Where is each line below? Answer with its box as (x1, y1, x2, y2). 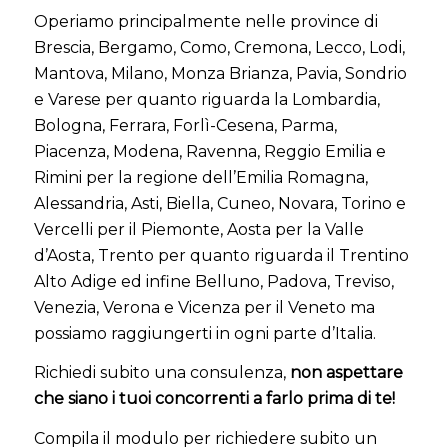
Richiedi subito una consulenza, (33, 363, 290, 383)
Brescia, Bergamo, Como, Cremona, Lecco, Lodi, (33, 37, 405, 57)
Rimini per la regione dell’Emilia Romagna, (33, 167, 368, 187)
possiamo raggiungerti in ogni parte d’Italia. (33, 323, 376, 343)
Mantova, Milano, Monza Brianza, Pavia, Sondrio (33, 63, 407, 83)
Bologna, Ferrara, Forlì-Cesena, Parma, (33, 115, 337, 135)
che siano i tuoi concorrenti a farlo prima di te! (33, 389, 395, 409)
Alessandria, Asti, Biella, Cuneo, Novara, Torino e (33, 193, 406, 213)
